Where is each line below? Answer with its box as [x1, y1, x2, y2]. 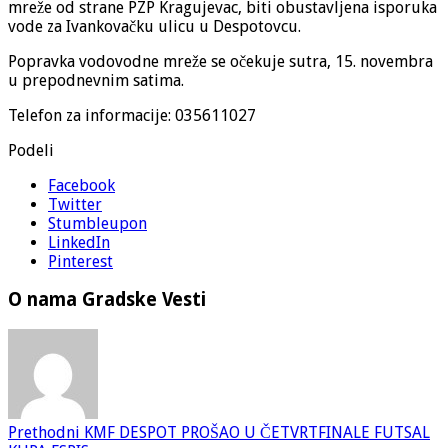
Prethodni [8, 423, 80, 443]
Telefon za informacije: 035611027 [8, 105, 256, 125]
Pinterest [48, 251, 113, 271]
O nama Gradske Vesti [8, 289, 206, 311]
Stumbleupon [48, 213, 147, 233]
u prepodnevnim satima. [8, 70, 184, 90]
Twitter [48, 194, 102, 214]
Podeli [8, 140, 54, 160]
